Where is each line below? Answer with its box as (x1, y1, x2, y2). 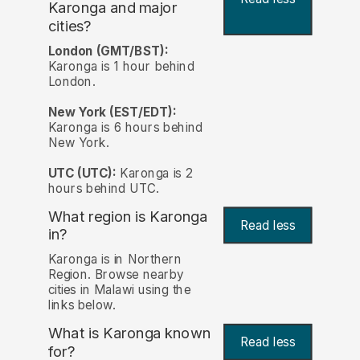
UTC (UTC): (47, 165, 117, 181)
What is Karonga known (47, 323, 211, 342)
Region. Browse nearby (47, 266, 184, 282)
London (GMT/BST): (47, 43, 169, 59)
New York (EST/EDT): (47, 104, 177, 120)
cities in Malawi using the (47, 281, 191, 297)
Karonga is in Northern (47, 251, 182, 267)
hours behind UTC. (47, 180, 159, 196)
